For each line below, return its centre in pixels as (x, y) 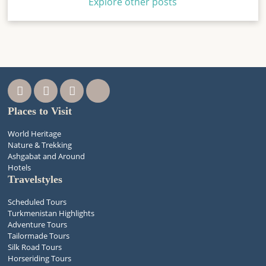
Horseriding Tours (40, 258)
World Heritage (35, 134)
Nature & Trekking (40, 145)
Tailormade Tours (39, 236)
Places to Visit (40, 111)
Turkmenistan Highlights (51, 213)
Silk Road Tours (35, 247)
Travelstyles (35, 179)
